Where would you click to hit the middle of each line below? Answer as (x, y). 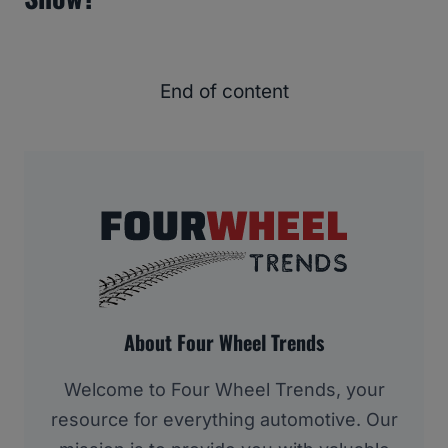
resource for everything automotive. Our (224, 419)
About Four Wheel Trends (224, 341)
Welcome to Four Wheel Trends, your (224, 389)
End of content (224, 92)
